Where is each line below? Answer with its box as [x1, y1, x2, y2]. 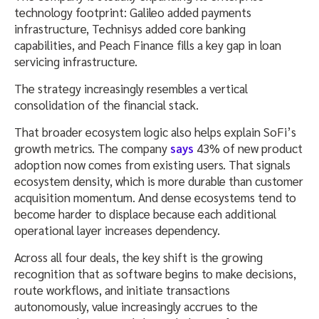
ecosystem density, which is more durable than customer [14, 172, 303, 189]
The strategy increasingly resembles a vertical [14, 80, 248, 96]
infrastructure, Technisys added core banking [14, 20, 246, 36]
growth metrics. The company [14, 140, 170, 156]
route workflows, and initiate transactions [14, 281, 230, 298]
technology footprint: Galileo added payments [14, 4, 251, 20]
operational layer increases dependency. [14, 221, 220, 238]
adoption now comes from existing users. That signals [14, 156, 291, 172]
